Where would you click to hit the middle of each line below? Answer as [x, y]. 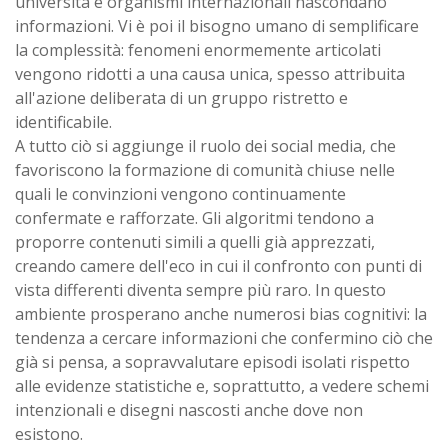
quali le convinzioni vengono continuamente [180, 193]
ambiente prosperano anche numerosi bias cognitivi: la [221, 313]
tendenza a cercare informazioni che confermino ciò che [224, 337]
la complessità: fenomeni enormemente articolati [198, 49]
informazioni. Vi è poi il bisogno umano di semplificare [217, 25]
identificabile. [63, 121]
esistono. [49, 433]
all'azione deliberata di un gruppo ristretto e [181, 97]
